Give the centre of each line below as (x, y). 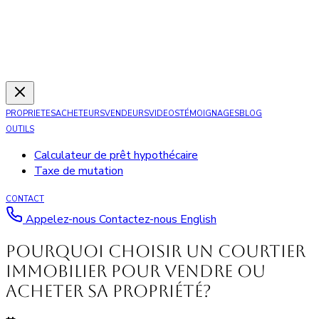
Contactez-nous (140, 219)
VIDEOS (164, 114)
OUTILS (20, 129)
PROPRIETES (31, 114)
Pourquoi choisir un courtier (156, 251)
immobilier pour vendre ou (136, 271)
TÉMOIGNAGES (209, 114)
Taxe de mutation (79, 171)
